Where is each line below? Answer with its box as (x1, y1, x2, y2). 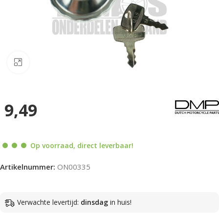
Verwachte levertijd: (17, 197, 81, 207)
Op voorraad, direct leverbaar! (30, 140, 133, 150)
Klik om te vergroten (29, 58, 98, 67)
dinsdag (81, 197, 108, 207)
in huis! (108, 197, 131, 207)
